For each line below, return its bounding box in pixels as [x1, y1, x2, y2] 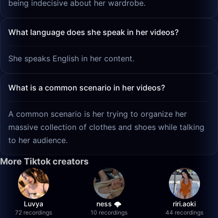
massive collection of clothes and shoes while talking [8, 122, 204, 132]
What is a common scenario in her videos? [8, 83, 165, 92]
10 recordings [90, 209, 127, 216]
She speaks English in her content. [8, 54, 134, 63]
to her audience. [8, 135, 68, 145]
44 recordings [165, 209, 203, 216]
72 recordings [15, 209, 53, 216]
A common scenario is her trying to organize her [8, 109, 187, 119]
